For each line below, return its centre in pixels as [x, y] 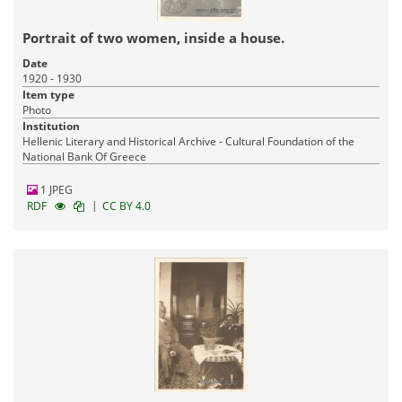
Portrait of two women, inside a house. [153, 37]
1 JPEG [55, 189]
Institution [51, 126]
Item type [48, 94]
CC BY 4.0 [127, 205]
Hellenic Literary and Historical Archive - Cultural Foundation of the [188, 141]
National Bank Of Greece [84, 156]
